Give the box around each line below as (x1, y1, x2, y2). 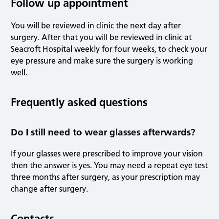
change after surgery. (11, 184, 88, 194)
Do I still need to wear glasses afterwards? (11, 127, 196, 138)
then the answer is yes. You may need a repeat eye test (11, 160, 208, 171)
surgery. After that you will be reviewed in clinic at (11, 32, 192, 43)
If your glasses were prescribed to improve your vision (11, 149, 203, 159)
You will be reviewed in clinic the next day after (11, 21, 181, 31)
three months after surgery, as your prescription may (11, 172, 200, 182)
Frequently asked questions (11, 95, 148, 109)
